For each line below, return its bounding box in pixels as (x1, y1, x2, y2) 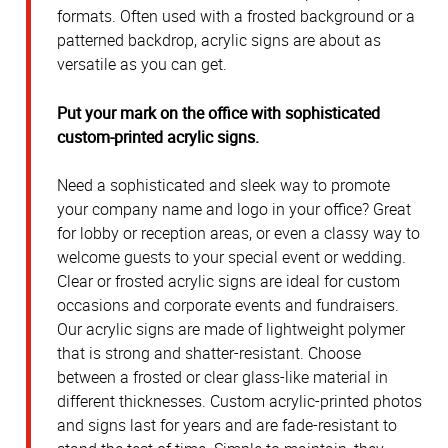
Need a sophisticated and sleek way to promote (57, 174, 390, 197)
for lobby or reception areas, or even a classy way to (57, 222, 420, 245)
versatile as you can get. (57, 53, 227, 76)
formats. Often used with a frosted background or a (57, 5, 415, 28)
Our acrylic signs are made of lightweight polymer (57, 318, 405, 341)
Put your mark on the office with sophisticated (57, 101, 380, 124)
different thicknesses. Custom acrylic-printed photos (57, 390, 422, 413)
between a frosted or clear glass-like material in (57, 366, 388, 389)
